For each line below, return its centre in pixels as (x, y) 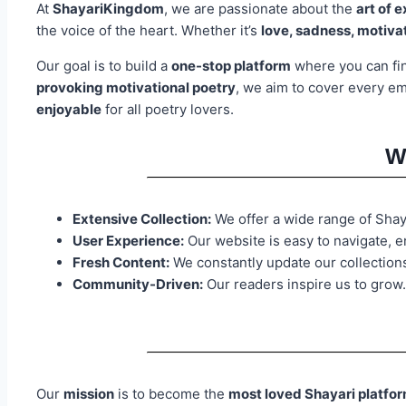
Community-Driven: (138, 285)
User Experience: (128, 241)
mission (89, 394)
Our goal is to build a (104, 65)
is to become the (171, 394)
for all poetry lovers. (168, 109)
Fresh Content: (121, 263)
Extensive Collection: (142, 219)
